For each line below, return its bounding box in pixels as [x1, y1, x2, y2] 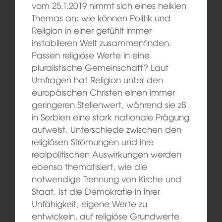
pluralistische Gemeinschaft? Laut [31, 61, 168, 74]
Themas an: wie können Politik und [31, 11, 170, 24]
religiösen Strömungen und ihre [31, 135, 154, 148]
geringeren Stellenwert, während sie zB [31, 98, 186, 111]
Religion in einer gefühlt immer [31, 24, 152, 37]
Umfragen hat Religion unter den [31, 73, 163, 86]
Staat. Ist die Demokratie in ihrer [31, 185, 160, 198]
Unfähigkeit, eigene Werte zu [31, 197, 147, 210]
